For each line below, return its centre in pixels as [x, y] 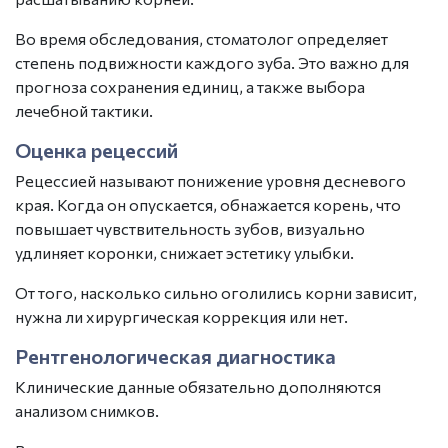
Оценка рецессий [96, 150]
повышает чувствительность [124, 228]
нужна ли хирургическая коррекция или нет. [183, 316]
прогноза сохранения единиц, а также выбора [190, 86]
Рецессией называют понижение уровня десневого [210, 180]
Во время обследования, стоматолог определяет [201, 38]
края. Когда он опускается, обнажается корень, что [208, 204]
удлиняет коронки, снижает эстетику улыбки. [184, 252]
